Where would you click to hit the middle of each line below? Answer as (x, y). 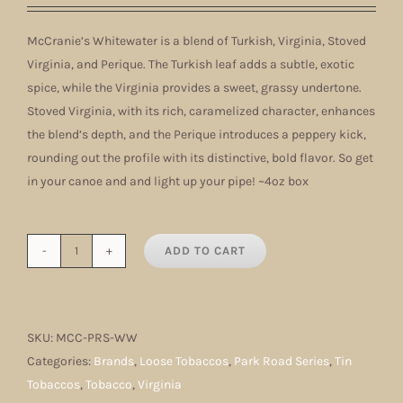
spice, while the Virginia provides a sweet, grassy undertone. (194, 87)
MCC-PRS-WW (97, 337)
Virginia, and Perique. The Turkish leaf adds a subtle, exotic (191, 64)
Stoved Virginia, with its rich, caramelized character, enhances (201, 111)
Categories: (60, 361)
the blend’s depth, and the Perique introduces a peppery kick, (197, 134)
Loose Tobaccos (184, 361)
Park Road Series (282, 361)
